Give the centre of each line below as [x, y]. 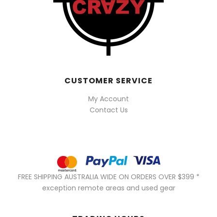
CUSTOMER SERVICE [108, 80]
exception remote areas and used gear [108, 188]
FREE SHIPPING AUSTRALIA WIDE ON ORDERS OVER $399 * [108, 177]
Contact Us [108, 110]
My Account [108, 99]
